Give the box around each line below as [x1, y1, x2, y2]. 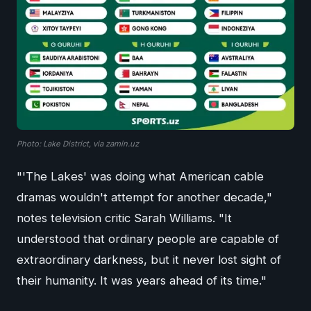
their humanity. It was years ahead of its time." [17, 274, 267, 288]
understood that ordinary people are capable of [17, 232, 279, 246]
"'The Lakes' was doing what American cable [17, 169, 264, 184]
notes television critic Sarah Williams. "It [17, 211, 232, 226]
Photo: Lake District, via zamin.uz [17, 139, 139, 149]
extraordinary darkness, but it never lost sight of [17, 253, 281, 267]
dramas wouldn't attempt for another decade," [17, 190, 272, 205]
